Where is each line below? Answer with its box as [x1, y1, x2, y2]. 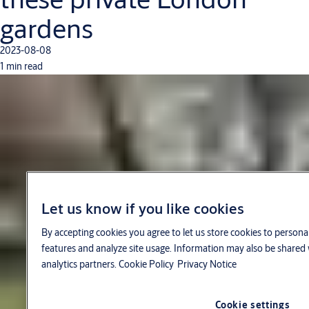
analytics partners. [41, 258, 119, 271]
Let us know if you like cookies [41, 199, 244, 219]
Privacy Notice [177, 258, 237, 271]
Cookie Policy [118, 258, 174, 271]
